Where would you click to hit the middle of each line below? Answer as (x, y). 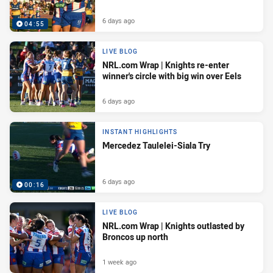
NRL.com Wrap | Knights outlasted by (173, 226)
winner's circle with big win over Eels (172, 76)
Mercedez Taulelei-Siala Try (156, 146)
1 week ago (119, 261)
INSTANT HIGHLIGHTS (140, 132)
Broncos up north (135, 237)
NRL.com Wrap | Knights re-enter (166, 65)
